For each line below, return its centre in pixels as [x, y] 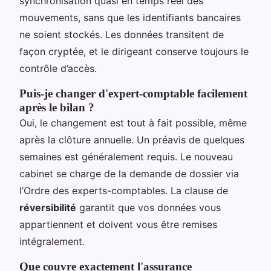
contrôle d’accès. [58, 69]
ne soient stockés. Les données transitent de [122, 35]
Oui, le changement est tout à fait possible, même [133, 123]
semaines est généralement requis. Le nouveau [126, 157]
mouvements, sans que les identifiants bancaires [130, 18]
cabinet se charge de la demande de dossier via [129, 174]
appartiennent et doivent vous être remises [118, 225]
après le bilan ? [57, 108]
